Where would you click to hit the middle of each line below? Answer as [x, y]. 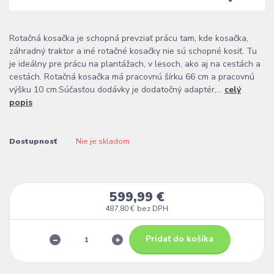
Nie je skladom [102, 142]
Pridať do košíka [180, 239]
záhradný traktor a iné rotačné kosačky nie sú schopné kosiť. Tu [133, 51]
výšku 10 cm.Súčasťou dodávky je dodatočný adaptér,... [117, 90]
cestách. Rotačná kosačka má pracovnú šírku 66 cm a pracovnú [132, 77]
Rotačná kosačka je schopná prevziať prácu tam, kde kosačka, [129, 39]
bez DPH [153, 209]
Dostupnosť [33, 142]
